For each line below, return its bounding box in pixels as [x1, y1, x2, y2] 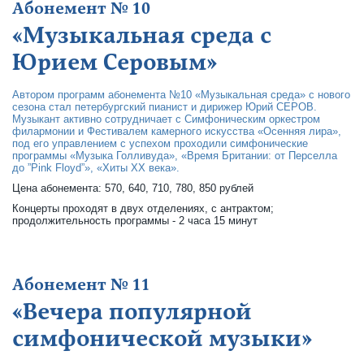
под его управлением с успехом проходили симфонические [12, 137, 308, 149]
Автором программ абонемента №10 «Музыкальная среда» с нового [12, 89, 350, 101]
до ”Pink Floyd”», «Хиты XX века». [12, 162, 180, 174]
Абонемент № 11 [12, 275, 150, 296]
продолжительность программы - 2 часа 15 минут [12, 214, 258, 227]
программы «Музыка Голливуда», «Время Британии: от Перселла [12, 149, 337, 162]
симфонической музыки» [12, 324, 312, 353]
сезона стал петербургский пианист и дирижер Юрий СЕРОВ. [12, 101, 317, 113]
